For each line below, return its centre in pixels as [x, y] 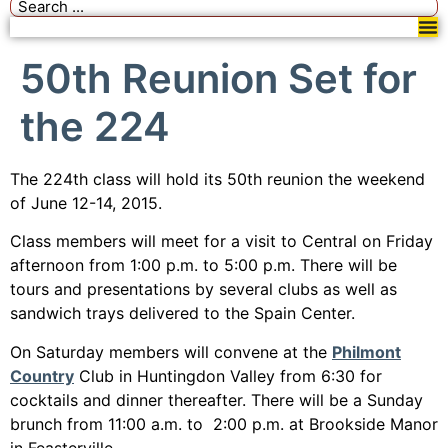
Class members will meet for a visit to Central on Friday [221, 241]
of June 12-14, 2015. [86, 203]
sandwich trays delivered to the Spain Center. [182, 313]
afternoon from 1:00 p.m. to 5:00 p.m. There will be [203, 265]
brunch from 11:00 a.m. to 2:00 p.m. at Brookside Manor [224, 423]
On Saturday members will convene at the [171, 351]
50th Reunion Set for [218, 78]
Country [42, 375]
